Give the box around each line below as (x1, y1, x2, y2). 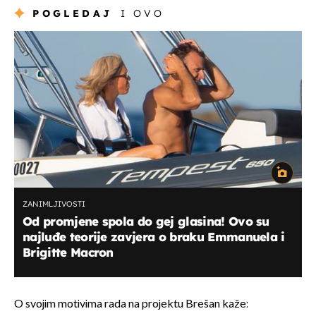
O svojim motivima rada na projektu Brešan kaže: (14, 297, 248, 311)
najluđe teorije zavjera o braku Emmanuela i (23, 229, 285, 244)
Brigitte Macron (23, 244, 114, 260)
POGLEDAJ (32, 6, 113, 20)
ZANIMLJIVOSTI (23, 198, 85, 209)
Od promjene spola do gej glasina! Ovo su (23, 213, 269, 229)
